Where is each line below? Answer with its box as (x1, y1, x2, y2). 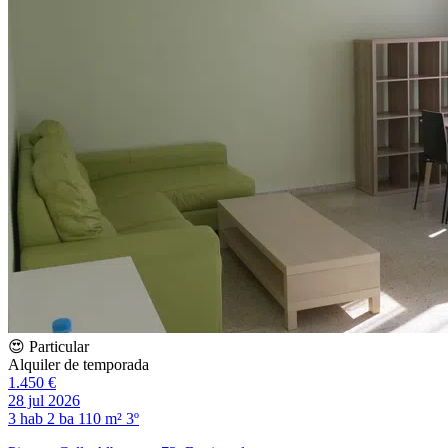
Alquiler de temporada (8, 355, 149, 373)
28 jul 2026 (8, 391, 80, 409)
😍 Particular (8, 337, 89, 355)
